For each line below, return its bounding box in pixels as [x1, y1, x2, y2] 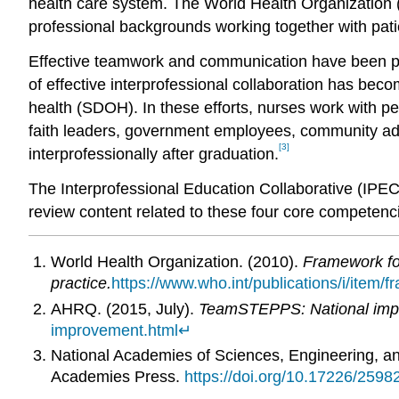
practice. [50, 274, 111, 293]
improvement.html [50, 321, 178, 339]
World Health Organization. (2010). [50, 253, 303, 272]
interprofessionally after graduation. [28, 145, 279, 164]
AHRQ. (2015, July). [50, 299, 199, 318]
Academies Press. [50, 368, 184, 387]
